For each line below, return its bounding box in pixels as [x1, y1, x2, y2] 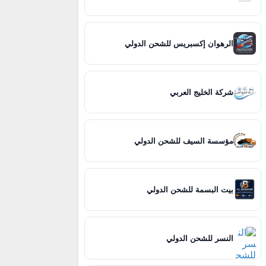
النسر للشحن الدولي [166, 233, 234, 243]
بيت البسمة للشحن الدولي [147, 185, 234, 194]
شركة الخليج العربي [170, 87, 234, 97]
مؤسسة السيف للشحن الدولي [134, 136, 234, 145]
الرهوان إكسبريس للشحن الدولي [125, 39, 234, 48]
